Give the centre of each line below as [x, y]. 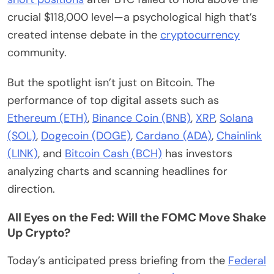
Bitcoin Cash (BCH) [113, 154]
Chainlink [239, 136]
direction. [31, 189]
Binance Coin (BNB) [142, 118]
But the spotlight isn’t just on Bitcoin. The [111, 83]
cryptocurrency [200, 35]
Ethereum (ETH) [47, 118]
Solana [236, 118]
